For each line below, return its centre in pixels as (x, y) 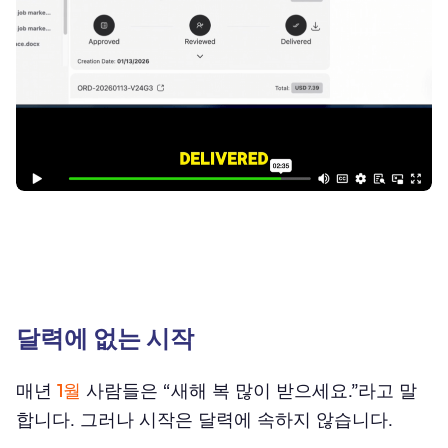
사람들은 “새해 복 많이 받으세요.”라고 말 (249, 390)
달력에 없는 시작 (105, 338)
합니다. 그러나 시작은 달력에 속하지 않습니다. (204, 419)
